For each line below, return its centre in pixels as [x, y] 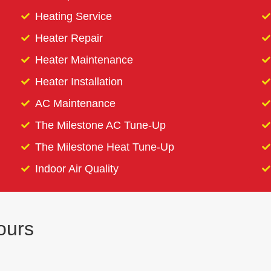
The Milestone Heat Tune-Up [104, 146]
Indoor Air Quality [77, 168]
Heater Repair [69, 38]
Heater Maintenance [84, 59]
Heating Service [73, 16]
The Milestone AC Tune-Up [100, 125]
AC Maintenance [75, 103]
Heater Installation [79, 81]
